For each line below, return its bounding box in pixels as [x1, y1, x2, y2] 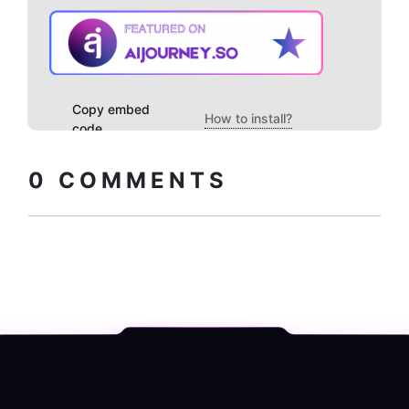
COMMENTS [48, 167, 228, 194]
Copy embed [72, 101, 150, 118]
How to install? [204, 110, 292, 127]
